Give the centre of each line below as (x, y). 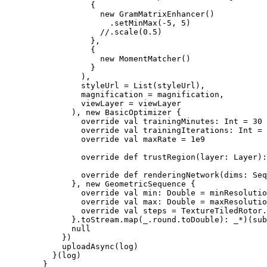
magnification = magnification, (114, 94)
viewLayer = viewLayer (93, 103)
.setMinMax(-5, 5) (98, 23)
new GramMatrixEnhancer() (110, 14)
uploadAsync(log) (72, 246)
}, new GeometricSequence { (100, 184)
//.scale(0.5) (83, 32)
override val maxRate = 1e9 (105, 139)
